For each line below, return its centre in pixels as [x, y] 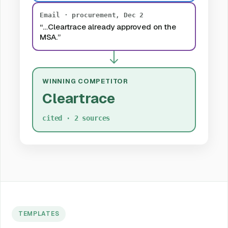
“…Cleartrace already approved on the [108, 27]
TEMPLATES [39, 214]
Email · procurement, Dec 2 [92, 15]
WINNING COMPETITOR [85, 81]
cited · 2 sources [76, 118]
